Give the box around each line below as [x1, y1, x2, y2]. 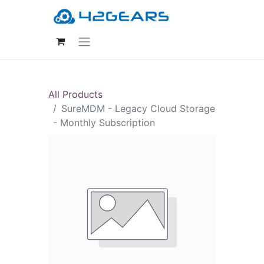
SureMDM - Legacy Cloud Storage [61, 102, 216, 114]
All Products [48, 88, 103, 100]
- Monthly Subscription [53, 116, 156, 128]
